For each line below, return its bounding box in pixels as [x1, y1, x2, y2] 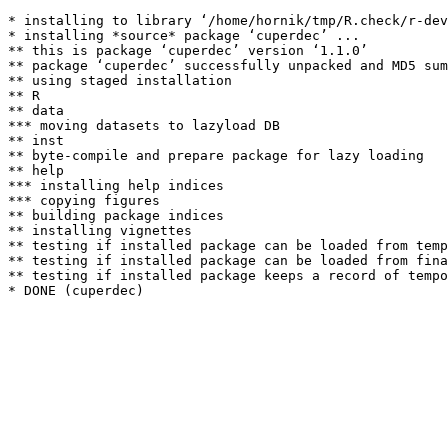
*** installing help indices [8, 178, 224, 193]
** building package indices [8, 208, 224, 223]
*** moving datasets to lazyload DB [8, 118, 280, 133]
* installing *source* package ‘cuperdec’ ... [8, 28, 360, 43]
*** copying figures [8, 193, 160, 208]
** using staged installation [8, 73, 232, 88]
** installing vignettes [8, 223, 192, 238]
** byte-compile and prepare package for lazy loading [8, 148, 424, 163]
